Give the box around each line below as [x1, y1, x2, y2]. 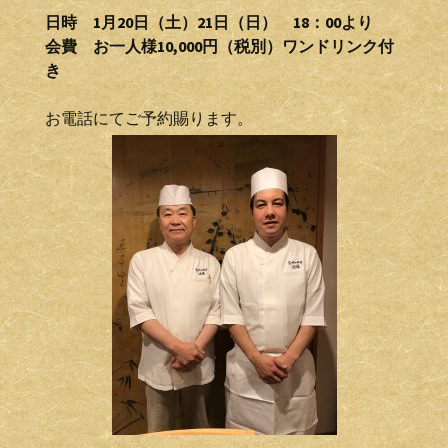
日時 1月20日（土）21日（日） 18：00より [45, 12, 373, 32]
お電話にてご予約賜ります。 [45, 108, 253, 128]
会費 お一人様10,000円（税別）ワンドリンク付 [45, 36, 394, 56]
